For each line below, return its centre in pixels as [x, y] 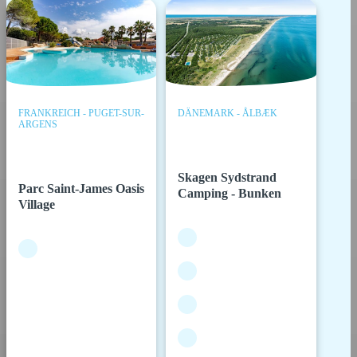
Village [37, 205]
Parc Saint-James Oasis [82, 189]
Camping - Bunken [230, 194]
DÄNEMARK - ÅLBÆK [228, 113]
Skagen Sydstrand [228, 178]
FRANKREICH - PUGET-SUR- [82, 113]
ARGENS [38, 124]
